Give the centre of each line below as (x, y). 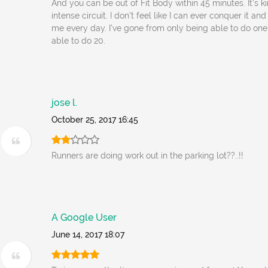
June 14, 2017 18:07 (88, 234)
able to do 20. (79, 41)
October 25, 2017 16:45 (95, 120)
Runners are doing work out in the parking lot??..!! (148, 156)
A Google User (84, 217)
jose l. (65, 103)
